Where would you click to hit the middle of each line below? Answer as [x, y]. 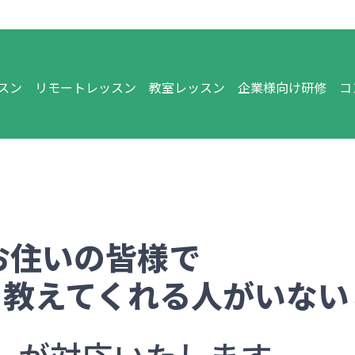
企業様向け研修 [282, 88]
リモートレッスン [86, 88]
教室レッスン [187, 88]
